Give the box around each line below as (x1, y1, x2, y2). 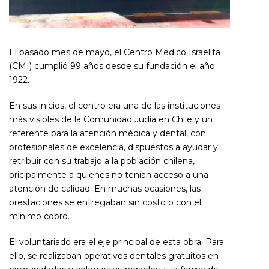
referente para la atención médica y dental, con (9, 128, 206, 139)
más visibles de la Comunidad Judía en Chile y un (9, 114, 213, 125)
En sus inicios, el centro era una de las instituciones (9, 100, 220, 111)
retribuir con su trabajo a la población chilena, (9, 156, 195, 166)
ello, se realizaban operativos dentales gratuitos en (9, 250, 219, 261)
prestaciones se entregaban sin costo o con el (9, 197, 201, 208)
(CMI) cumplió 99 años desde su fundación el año (9, 61, 215, 71)
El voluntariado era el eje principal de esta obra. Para (9, 237, 224, 247)
